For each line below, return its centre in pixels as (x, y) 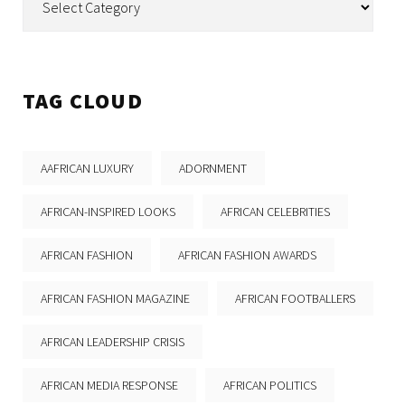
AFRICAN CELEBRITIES (275, 212)
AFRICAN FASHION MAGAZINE (115, 299)
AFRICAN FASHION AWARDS (247, 255)
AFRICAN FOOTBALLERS (295, 299)
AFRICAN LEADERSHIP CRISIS (113, 342)
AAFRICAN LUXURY (87, 169)
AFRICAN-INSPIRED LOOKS (108, 212)
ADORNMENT (213, 169)
